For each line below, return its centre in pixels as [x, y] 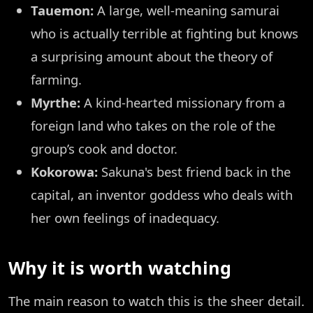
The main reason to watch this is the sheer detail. [156, 301]
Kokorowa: [64, 172]
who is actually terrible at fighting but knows [165, 34]
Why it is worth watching [120, 268]
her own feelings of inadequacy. [125, 218]
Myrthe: [56, 103]
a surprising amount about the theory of [152, 57]
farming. [56, 80]
